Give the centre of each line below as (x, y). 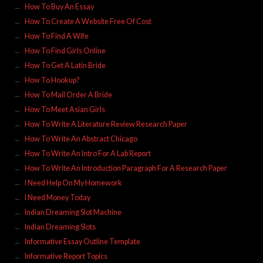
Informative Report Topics (66, 256)
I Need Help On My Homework (73, 183)
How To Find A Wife (56, 36)
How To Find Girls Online (65, 50)
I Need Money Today (57, 197)
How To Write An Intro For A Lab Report (87, 153)
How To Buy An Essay (59, 6)
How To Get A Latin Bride (65, 65)
